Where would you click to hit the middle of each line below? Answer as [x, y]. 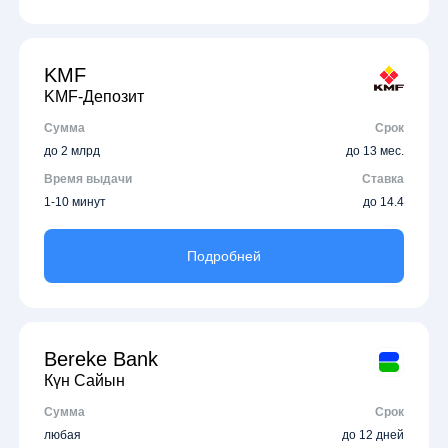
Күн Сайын [85, 380]
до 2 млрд [72, 150]
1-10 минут [75, 201]
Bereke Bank [101, 358]
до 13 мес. [374, 150]
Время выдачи [88, 178]
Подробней [224, 255]
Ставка [382, 178]
